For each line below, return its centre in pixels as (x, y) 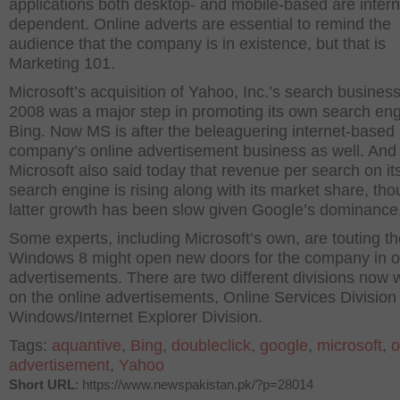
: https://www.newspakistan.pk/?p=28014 (194, 384)
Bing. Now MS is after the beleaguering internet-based (202, 131)
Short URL (42, 384)
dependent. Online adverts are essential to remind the (200, 24)
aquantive (87, 346)
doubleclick (211, 346)
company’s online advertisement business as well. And (203, 151)
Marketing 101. (62, 63)
